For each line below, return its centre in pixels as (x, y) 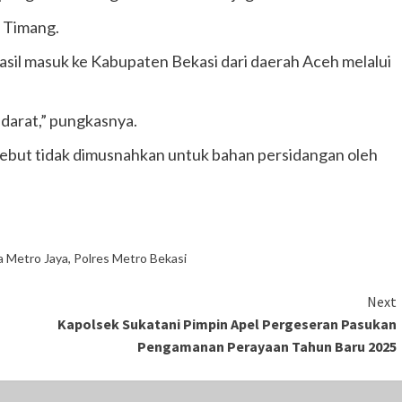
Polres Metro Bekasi (130, 258)
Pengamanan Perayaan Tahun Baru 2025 (267, 347)
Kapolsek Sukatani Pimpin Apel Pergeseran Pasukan (227, 324)
